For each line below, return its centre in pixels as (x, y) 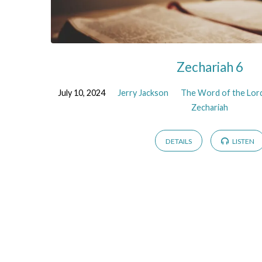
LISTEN (243, 141)
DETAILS (178, 141)
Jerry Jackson (143, 93)
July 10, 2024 (81, 93)
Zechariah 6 (210, 67)
